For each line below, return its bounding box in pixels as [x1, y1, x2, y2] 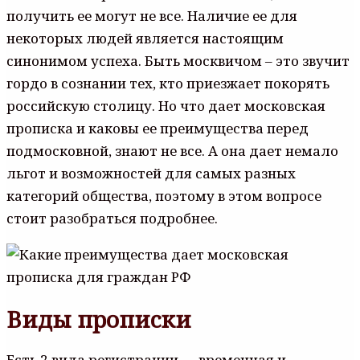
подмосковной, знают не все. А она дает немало [6, 141, 338, 161]
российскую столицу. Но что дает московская [6, 96, 325, 116]
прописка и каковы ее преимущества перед [6, 119, 309, 138]
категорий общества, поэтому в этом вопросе [6, 186, 321, 206]
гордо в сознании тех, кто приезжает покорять [6, 74, 329, 93]
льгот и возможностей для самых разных [6, 164, 296, 183]
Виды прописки [6, 303, 191, 334]
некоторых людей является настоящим [6, 29, 284, 48]
